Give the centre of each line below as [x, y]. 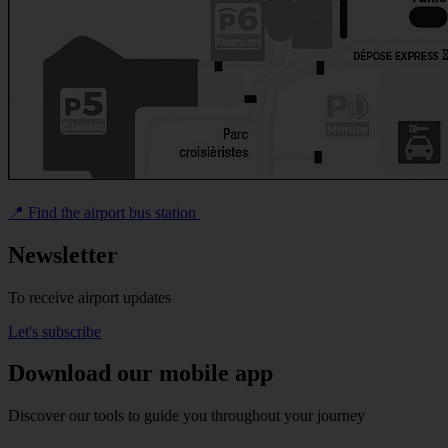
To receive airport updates [89, 297]
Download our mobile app [140, 373]
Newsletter [63, 254]
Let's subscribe [54, 331]
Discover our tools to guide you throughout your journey [186, 416]
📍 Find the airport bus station [104, 212]
